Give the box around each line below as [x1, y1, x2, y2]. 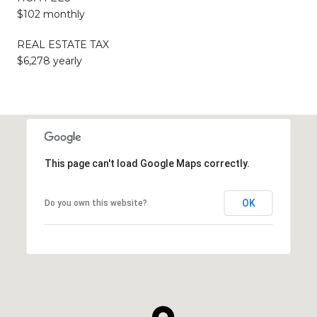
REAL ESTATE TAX [17, 38, 109, 51]
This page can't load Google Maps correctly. [44, 157, 250, 169]
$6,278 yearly [17, 54, 82, 67]
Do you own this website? [44, 197, 147, 208]
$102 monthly [17, 7, 85, 21]
